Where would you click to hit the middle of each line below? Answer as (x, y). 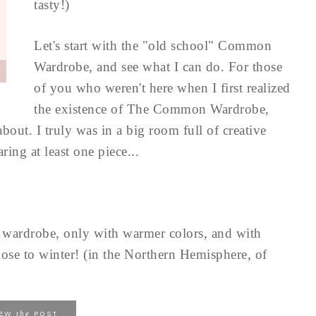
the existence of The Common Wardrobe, (152, 109)
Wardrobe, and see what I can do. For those (158, 67)
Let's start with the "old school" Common (153, 45)
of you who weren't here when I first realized (162, 88)
